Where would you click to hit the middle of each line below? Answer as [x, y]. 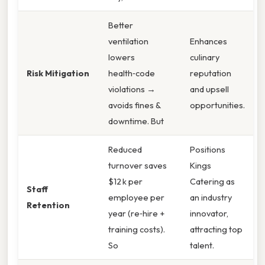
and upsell [209, 89]
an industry [211, 197]
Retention [48, 205]
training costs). [137, 229]
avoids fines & [135, 105]
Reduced [125, 149]
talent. [202, 245]
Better [121, 25]
